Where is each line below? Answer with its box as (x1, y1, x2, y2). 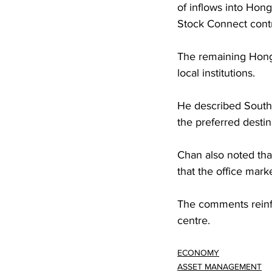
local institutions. (177, 67, 255, 80)
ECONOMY (177, 248, 219, 258)
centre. (177, 214, 210, 227)
